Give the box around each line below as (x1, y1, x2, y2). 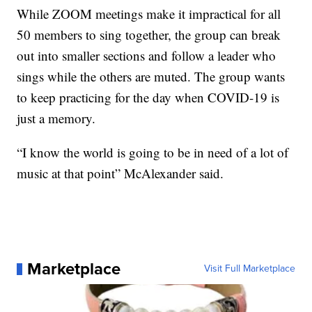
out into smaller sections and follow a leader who (17, 47, 276, 65)
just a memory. (17, 109, 96, 127)
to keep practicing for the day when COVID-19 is (17, 88, 280, 107)
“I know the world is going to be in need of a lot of (17, 143, 289, 162)
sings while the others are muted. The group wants (17, 68, 286, 86)
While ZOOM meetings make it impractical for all (17, 5, 281, 23)
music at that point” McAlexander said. (17, 164, 224, 182)
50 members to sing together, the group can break (17, 26, 281, 44)
